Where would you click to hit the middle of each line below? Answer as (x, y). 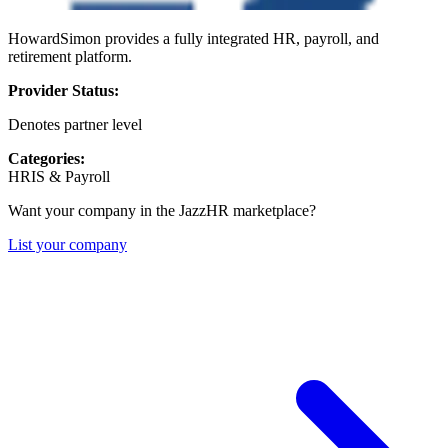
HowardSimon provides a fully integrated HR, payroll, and (193, 39)
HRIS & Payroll (59, 177)
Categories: (46, 159)
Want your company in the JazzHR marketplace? (162, 211)
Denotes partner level (75, 125)
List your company (67, 245)
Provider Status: (63, 91)
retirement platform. (70, 57)
